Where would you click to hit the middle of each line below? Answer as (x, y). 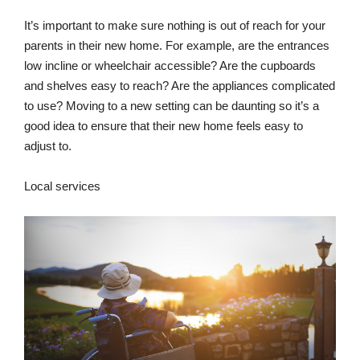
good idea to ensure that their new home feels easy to (164, 125)
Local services (62, 186)
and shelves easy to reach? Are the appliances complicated (180, 85)
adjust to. (48, 145)
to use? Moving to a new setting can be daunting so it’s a (172, 105)
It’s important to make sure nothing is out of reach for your (175, 25)
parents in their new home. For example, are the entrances (177, 45)
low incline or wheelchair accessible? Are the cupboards (170, 65)
